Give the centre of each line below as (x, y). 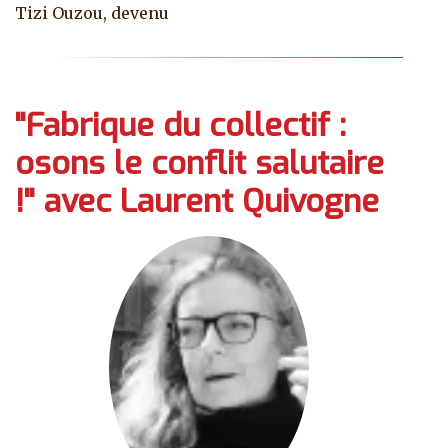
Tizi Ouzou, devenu (92, 13)
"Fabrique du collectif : (180, 125)
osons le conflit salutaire (199, 163)
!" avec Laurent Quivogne (197, 201)
